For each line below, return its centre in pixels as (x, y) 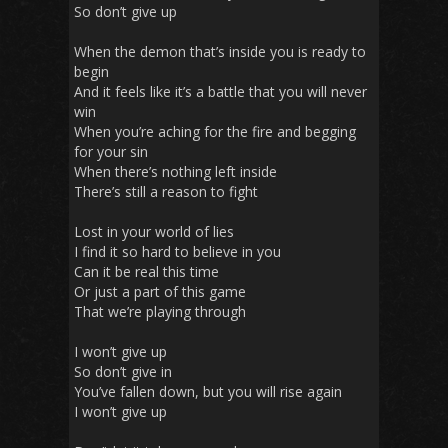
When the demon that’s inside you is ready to (220, 51)
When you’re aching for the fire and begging (215, 131)
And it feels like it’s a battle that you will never (220, 91)
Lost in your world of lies (154, 231)
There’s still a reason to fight (166, 191)
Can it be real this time (146, 271)
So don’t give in (123, 371)
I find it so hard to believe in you (177, 251)
